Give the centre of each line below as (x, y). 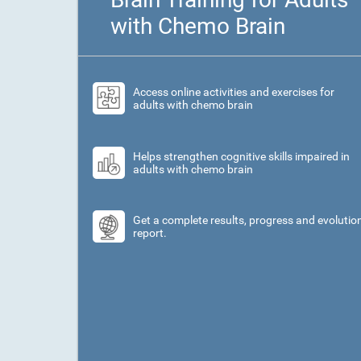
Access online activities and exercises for (234, 91)
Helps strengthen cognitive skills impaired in (241, 156)
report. (150, 233)
